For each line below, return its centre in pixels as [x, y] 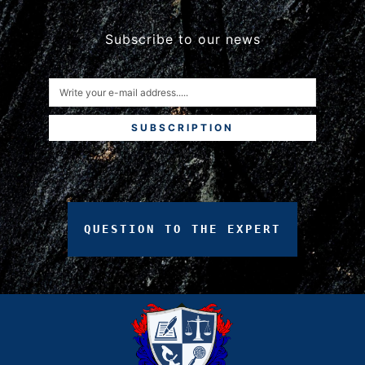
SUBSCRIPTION [182, 127]
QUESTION [120, 229]
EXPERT [254, 229]
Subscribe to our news [183, 39]
